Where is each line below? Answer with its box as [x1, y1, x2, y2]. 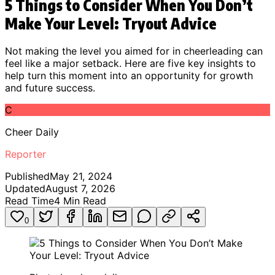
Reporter [5, 147, 46, 160]
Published [5, 169, 50, 182]
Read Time [5, 194, 54, 207]
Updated [5, 182, 45, 195]
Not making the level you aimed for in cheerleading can [5, 44, 263, 57]
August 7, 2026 [45, 182, 115, 195]
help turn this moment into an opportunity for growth [5, 69, 253, 82]
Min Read [60, 194, 106, 207]
